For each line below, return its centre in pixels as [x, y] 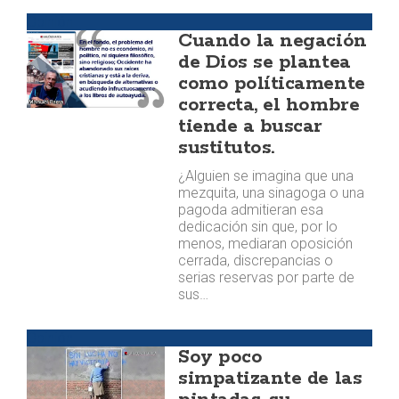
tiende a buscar [250, 126]
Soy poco [220, 357]
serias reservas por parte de [267, 277]
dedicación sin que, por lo [258, 227]
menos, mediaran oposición [266, 244]
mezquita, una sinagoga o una [272, 193]
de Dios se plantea [265, 62]
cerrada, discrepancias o [256, 261]
